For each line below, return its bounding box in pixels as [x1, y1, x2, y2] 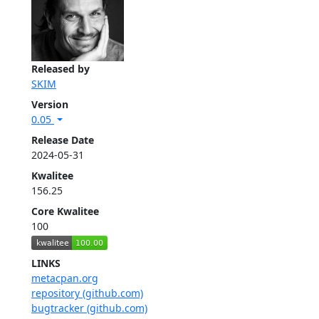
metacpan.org [31, 271, 98, 285]
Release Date [31, 133, 94, 147]
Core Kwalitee [31, 204, 99, 219]
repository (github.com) [31, 286, 143, 300]
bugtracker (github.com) [31, 300, 147, 315]
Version [31, 98, 68, 112]
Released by [31, 62, 90, 76]
